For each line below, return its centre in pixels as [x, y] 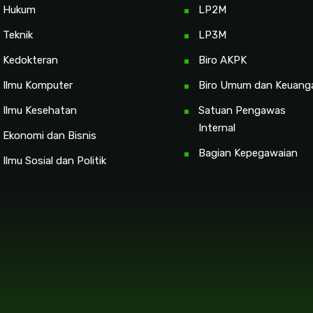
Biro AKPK [223, 60]
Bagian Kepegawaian [248, 153]
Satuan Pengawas [242, 111]
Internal [217, 128]
